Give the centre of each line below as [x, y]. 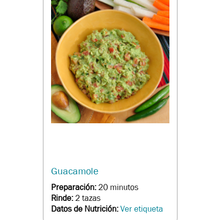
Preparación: [74, 188]
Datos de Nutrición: [85, 209]
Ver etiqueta [141, 209]
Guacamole [74, 171]
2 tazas [88, 198]
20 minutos [118, 188]
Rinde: [63, 198]
